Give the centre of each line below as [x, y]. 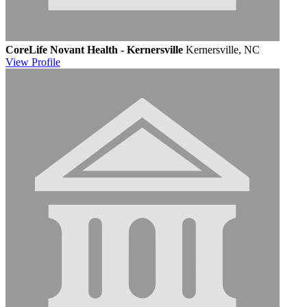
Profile [46, 62]
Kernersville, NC [223, 49]
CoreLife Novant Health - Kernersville [94, 49]
